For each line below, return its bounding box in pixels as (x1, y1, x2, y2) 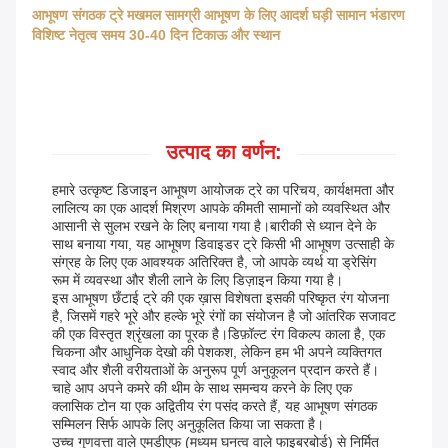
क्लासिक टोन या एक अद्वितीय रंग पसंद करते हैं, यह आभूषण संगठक (52, 398, 377, 415)
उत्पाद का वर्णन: (166, 141, 282, 164)
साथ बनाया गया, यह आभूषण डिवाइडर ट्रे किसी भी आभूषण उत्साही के (52, 236, 394, 253)
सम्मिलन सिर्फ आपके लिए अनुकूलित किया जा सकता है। (52, 416, 324, 433)
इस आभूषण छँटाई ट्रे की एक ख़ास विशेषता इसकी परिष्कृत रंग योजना (52, 290, 389, 307)
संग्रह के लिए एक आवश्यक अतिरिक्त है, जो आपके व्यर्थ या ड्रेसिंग (52, 254, 376, 271)
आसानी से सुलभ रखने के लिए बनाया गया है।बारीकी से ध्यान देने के (52, 218, 376, 235)
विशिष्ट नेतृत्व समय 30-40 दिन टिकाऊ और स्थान (32, 27, 280, 44)
